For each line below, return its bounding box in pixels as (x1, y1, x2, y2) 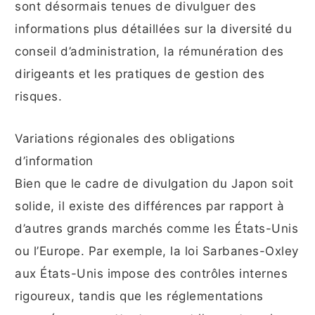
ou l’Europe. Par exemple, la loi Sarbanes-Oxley (15, 244, 299, 259)
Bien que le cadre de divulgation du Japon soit (15, 176, 293, 191)
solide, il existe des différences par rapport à (15, 199, 285, 214)
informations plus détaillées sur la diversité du (15, 22, 292, 37)
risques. (15, 89, 62, 104)
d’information (15, 154, 94, 169)
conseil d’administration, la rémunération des (15, 44, 284, 59)
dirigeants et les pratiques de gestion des (15, 67, 264, 82)
